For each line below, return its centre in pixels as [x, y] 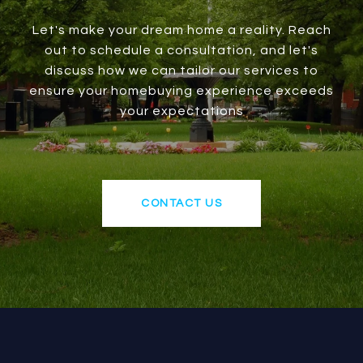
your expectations [181, 111]
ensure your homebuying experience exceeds [181, 91]
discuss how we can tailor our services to [181, 71]
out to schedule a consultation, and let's [181, 51]
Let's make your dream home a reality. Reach [181, 30]
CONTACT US [181, 204]
